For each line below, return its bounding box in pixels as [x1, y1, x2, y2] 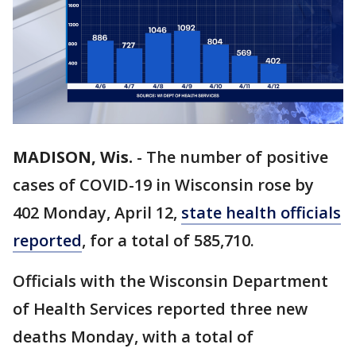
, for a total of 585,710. [82, 230, 254, 252]
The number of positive [146, 146, 328, 168]
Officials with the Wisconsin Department [13, 270, 328, 292]
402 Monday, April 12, [13, 202, 181, 224]
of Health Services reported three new [13, 298, 308, 320]
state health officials [181, 202, 341, 224]
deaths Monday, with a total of [13, 326, 253, 348]
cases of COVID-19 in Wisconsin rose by [13, 174, 314, 196]
